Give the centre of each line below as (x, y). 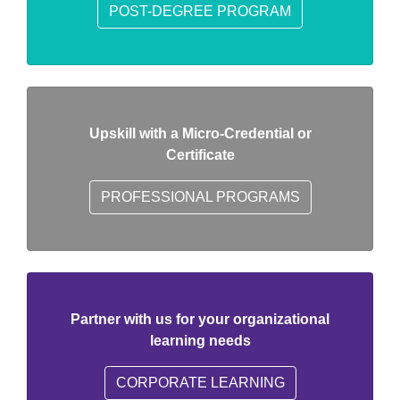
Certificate (200, 155)
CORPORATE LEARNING (200, 383)
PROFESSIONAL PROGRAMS (200, 197)
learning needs (200, 341)
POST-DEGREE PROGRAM (200, 11)
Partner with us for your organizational (200, 319)
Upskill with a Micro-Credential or (200, 133)
